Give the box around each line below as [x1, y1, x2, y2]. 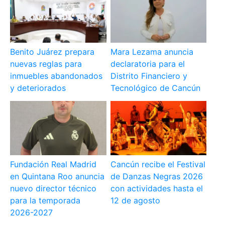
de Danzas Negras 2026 [110, 171, 203, 181]
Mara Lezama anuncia [110, 47, 193, 57]
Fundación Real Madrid [10, 159, 97, 169]
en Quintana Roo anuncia [10, 171, 105, 181]
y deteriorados [10, 83, 66, 93]
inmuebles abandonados [10, 71, 103, 81]
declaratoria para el [110, 59, 185, 69]
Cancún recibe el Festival [110, 159, 205, 169]
